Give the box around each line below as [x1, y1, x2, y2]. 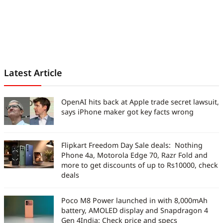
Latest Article [4, 67, 62, 79]
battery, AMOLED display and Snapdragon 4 [61, 206, 208, 216]
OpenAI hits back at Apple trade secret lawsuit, [61, 97, 219, 107]
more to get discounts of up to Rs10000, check [61, 160, 218, 170]
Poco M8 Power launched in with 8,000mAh [61, 196, 208, 206]
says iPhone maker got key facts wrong [61, 107, 194, 117]
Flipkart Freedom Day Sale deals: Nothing [61, 140, 203, 150]
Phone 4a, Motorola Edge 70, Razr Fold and [61, 150, 208, 160]
